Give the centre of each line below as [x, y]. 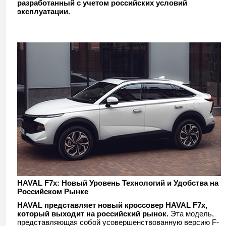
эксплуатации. [44, 11]
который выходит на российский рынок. [93, 213]
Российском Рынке [53, 191]
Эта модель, [191, 213]
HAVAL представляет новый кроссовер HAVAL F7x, [112, 205]
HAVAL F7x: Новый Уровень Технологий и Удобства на [118, 183]
